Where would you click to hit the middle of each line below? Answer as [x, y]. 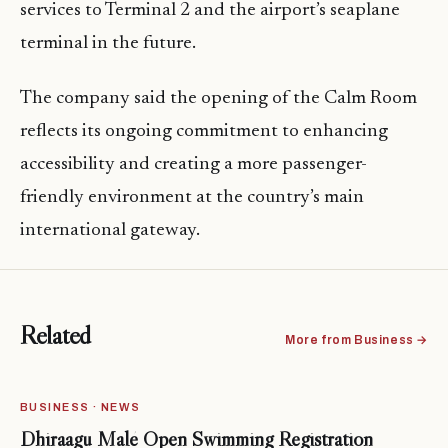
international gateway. [110, 231]
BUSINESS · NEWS [80, 407]
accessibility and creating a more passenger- [193, 165]
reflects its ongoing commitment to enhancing [204, 132]
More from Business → [356, 340]
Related [56, 335]
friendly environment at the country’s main [192, 198]
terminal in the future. [108, 44]
